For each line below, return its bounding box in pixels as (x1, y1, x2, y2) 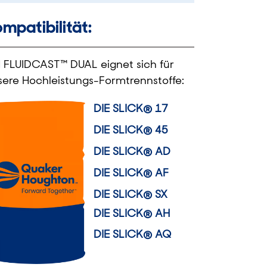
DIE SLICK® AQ (94, 226, 172, 241)
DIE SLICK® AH (94, 206, 170, 221)
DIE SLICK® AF (94, 165, 169, 180)
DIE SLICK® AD (94, 144, 171, 159)
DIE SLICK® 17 (94, 101, 169, 116)
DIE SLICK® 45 (94, 122, 169, 137)
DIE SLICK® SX (94, 187, 168, 201)
